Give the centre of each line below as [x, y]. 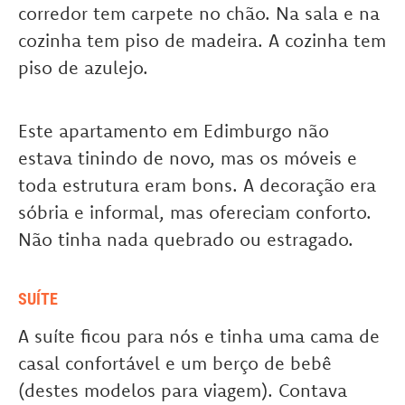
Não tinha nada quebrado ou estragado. [186, 240]
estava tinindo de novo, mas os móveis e [188, 158]
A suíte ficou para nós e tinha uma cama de [199, 336]
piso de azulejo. [83, 68]
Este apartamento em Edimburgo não [174, 131]
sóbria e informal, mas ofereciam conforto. [195, 212]
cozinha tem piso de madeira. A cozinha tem [202, 41]
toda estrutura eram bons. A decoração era [197, 185]
